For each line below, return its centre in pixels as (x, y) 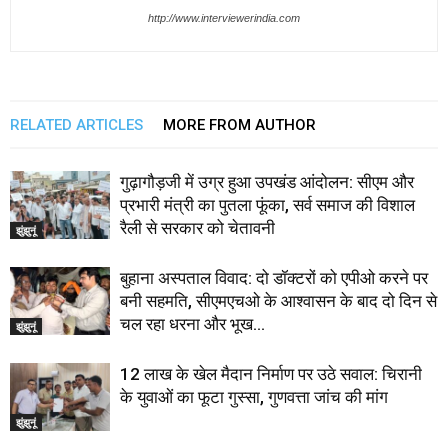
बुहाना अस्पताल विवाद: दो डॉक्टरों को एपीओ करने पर (274, 277)
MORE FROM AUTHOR (239, 124)
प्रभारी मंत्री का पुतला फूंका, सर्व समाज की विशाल (267, 204)
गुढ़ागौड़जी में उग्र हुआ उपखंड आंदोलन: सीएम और (267, 181)
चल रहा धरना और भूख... (192, 323)
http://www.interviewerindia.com (224, 17)
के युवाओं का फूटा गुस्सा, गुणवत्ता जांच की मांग (254, 396)
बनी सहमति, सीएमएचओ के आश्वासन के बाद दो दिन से (278, 300)
